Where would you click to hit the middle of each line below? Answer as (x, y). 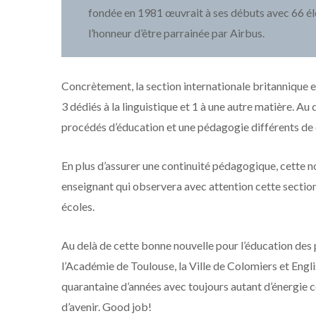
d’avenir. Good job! (107, 306)
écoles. (78, 206)
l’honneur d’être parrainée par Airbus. (176, 33)
